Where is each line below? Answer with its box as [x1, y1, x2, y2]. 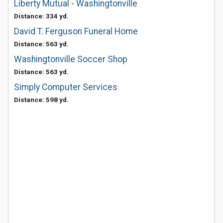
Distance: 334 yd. [14, 12, 69, 20]
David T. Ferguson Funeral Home [14, 26, 138, 36]
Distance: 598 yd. [14, 96, 69, 104]
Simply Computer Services [14, 82, 117, 92]
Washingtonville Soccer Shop [14, 54, 127, 64]
